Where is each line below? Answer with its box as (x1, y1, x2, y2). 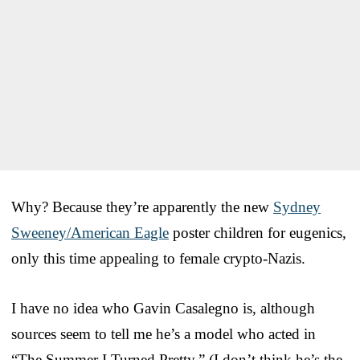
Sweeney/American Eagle (11, 224, 169, 242)
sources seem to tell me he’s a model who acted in (11, 325, 316, 343)
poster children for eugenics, (169, 224, 346, 242)
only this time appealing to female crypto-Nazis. (11, 250, 305, 268)
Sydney (273, 198, 321, 216)
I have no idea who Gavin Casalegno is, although (11, 300, 315, 317)
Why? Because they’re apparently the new (11, 198, 273, 216)
